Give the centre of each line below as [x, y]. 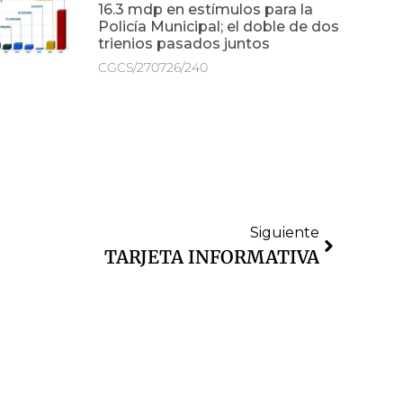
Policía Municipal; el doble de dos [219, 26]
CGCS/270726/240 [153, 67]
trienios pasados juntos [184, 43]
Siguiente [285, 232]
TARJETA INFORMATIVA [212, 256]
